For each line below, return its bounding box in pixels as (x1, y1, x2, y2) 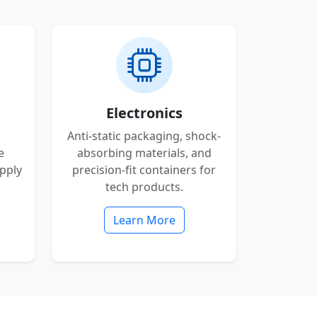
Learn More (113, 212, 175, 228)
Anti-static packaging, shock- (67, 128, 221, 144)
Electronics (105, 103, 183, 122)
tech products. (105, 179, 183, 195)
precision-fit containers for (72, 162, 216, 178)
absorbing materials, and (76, 145, 212, 161)
